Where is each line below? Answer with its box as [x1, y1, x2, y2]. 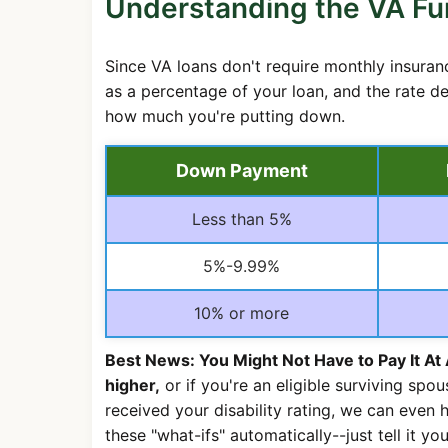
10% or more [194, 302, 290, 323]
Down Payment [175, 159, 308, 181]
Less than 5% [191, 208, 292, 229]
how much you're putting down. [104, 105, 345, 126]
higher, [104, 374, 160, 395]
